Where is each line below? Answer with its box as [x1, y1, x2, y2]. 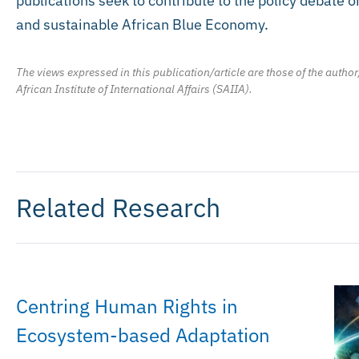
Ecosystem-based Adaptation [16, 322, 270, 349]
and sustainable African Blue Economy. [16, 14, 268, 34]
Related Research [16, 191, 220, 225]
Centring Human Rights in [16, 293, 238, 320]
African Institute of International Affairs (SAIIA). [16, 82, 252, 97]
